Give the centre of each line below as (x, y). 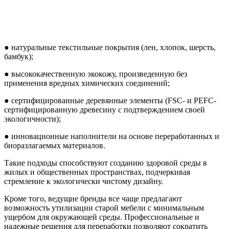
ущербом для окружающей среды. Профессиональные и (102, 217)
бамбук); (19, 56)
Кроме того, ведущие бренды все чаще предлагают (93, 198)
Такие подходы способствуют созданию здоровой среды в (106, 163)
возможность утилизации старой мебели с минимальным (104, 208)
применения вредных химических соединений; (87, 83)
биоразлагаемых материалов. (55, 145)
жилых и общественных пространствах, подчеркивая (97, 172)
